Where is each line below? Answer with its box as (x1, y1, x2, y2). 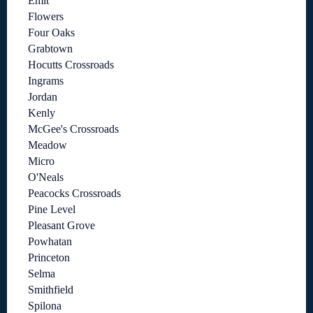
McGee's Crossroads (28, 123, 119, 136)
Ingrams (28, 75, 64, 87)
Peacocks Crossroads (28, 187, 121, 200)
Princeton (28, 252, 70, 264)
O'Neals (28, 171, 64, 184)
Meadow (28, 139, 67, 152)
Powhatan (28, 235, 72, 248)
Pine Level (28, 203, 75, 216)
